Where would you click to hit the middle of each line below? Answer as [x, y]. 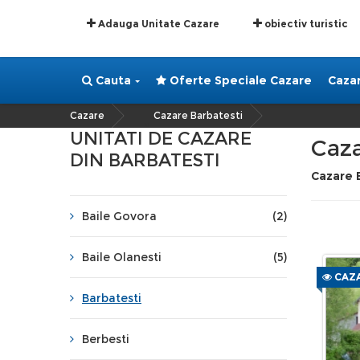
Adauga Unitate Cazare [157, 24]
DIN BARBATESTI [145, 160]
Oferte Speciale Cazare [239, 80]
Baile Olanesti [122, 257]
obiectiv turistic [305, 24]
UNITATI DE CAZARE [161, 139]
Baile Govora [119, 216]
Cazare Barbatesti [198, 115]
